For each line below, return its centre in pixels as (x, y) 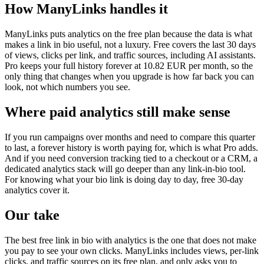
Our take (32, 215)
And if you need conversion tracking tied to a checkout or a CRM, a (131, 158)
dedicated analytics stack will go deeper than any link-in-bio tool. (125, 169)
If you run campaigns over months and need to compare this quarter (130, 137)
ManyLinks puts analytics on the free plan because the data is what (128, 34)
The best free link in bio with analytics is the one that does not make (131, 240)
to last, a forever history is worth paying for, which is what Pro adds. (131, 147)
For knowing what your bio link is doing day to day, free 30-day (124, 179)
